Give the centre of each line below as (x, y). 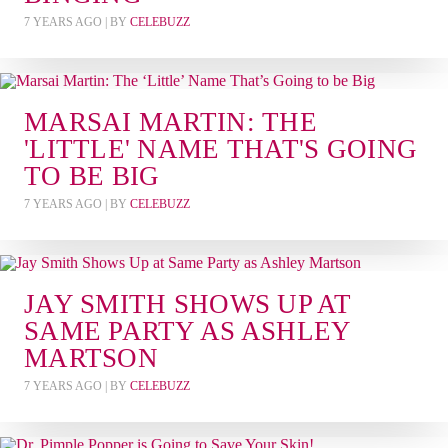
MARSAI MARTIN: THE (170, 122)
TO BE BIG (92, 176)
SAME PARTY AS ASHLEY (187, 331)
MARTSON (91, 358)
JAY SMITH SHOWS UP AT (188, 304)
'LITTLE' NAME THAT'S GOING (221, 149)
